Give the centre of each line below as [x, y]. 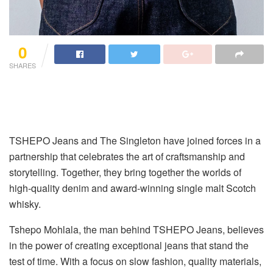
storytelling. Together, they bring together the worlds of [125, 172]
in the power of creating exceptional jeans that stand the [129, 245]
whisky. [25, 204]
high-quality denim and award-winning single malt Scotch [133, 188]
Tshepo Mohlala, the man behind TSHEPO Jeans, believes [136, 229]
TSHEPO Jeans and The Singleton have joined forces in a [135, 140]
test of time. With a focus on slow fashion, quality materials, [135, 261]
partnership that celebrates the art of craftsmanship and [127, 156]
